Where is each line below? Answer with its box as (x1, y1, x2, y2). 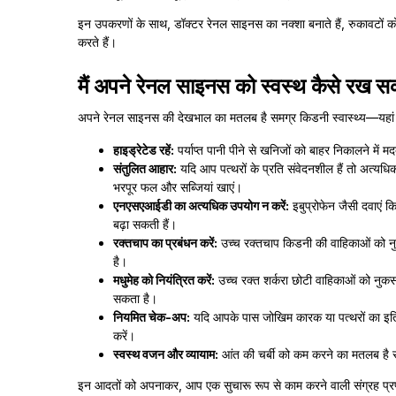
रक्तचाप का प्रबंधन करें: (113, 235, 217, 250)
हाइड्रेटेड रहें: (113, 142, 174, 157)
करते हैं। (78, 34, 117, 49)
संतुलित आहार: (113, 161, 177, 176)
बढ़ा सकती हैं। (113, 217, 177, 232)
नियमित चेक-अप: (113, 309, 190, 324)
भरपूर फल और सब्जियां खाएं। (113, 179, 242, 194)
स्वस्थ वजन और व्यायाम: (113, 346, 218, 362)
